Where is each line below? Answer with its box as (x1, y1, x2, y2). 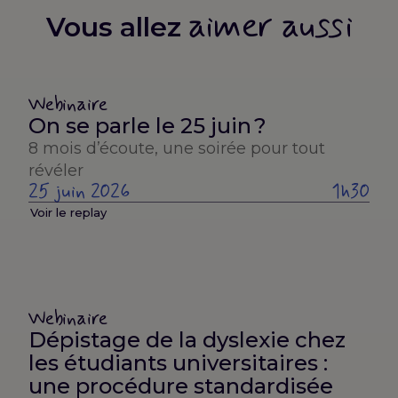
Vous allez (45, 10, 188, 44)
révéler (28, 160, 84, 180)
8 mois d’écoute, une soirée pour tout (28, 138, 325, 158)
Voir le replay (30, 205, 107, 220)
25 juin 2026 (28, 179, 130, 204)
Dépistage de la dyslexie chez (28, 326, 346, 353)
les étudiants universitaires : (28, 349, 328, 376)
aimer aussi (187, 3, 353, 50)
